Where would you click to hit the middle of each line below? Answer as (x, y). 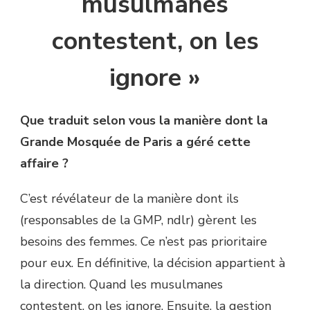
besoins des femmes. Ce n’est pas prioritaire (144, 242)
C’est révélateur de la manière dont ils (129, 199)
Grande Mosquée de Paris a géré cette (135, 142)
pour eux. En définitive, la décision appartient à (153, 263)
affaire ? (44, 164)
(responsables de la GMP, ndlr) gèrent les (138, 220)
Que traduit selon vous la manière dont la (144, 121)
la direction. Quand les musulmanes (121, 285)
